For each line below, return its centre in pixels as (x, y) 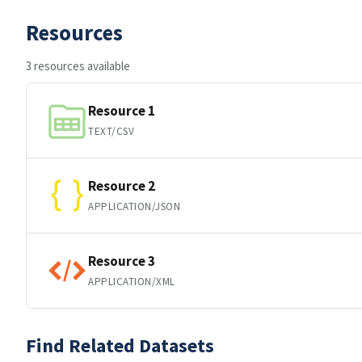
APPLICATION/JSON (135, 206)
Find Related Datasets (120, 345)
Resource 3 (122, 261)
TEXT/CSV (112, 131)
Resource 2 (122, 185)
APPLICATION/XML (132, 281)
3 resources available (78, 66)
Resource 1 (122, 110)
